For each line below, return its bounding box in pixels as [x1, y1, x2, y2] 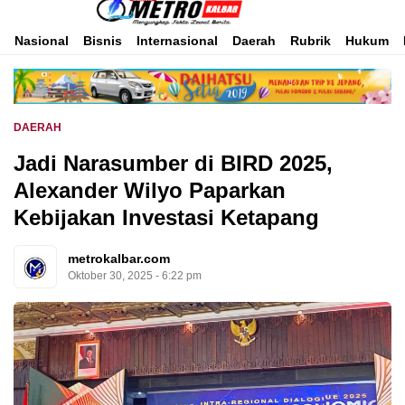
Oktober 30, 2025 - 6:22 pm [68, 269, 202, 283]
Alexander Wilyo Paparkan [14, 177, 286, 202]
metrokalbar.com [68, 251, 170, 267]
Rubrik [290, 33, 331, 48]
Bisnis [83, 33, 122, 48]
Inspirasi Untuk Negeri [130, 2, 257, 16]
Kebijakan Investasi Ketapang [14, 204, 319, 230]
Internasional [137, 33, 218, 48]
